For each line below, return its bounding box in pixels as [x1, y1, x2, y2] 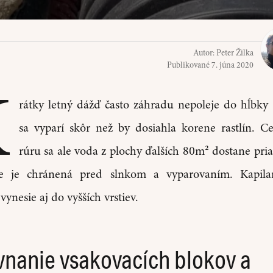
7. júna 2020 [211, 59, 253, 71]
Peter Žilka [216, 47, 253, 58]
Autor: [193, 47, 216, 58]
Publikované [167, 59, 211, 71]
